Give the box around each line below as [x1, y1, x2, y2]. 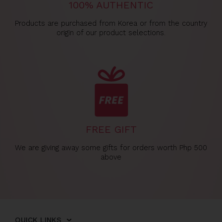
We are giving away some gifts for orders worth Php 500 [15, 143, 207, 152]
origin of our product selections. [56, 28, 166, 37]
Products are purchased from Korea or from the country [15, 19, 207, 28]
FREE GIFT [85, 123, 137, 135]
